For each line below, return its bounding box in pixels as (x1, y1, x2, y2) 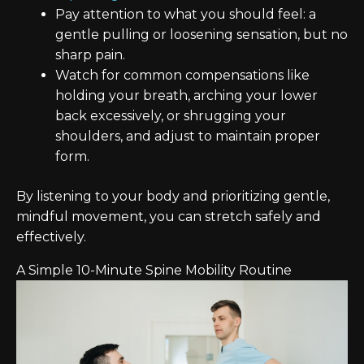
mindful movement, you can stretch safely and (16, 209, 321, 224)
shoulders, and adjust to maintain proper (55, 128, 320, 144)
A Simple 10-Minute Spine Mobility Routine (16, 262, 292, 278)
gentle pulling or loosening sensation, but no (55, 27, 348, 42)
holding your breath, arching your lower (55, 88, 318, 103)
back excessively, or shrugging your (55, 108, 286, 123)
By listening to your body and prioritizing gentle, (16, 188, 330, 204)
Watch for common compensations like (55, 67, 310, 83)
